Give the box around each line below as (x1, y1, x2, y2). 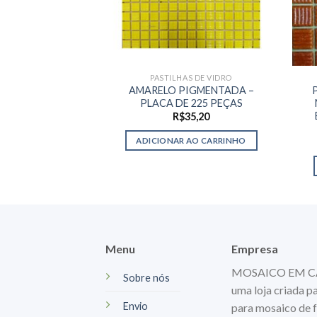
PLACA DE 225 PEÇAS (139, 96, 243, 109)
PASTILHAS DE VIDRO (150, 72, 232, 82)
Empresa (231, 241, 278, 255)
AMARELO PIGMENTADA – (128, 83, 254, 96)
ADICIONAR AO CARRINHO (136, 135, 246, 145)
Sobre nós (123, 271, 171, 284)
